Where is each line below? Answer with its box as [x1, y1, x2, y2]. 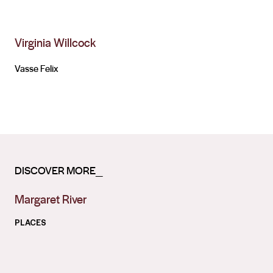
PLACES [15, 216, 46, 228]
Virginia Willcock [15, 34, 96, 51]
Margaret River [15, 190, 87, 207]
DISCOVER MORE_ [15, 162, 103, 177]
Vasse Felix [15, 61, 58, 75]
